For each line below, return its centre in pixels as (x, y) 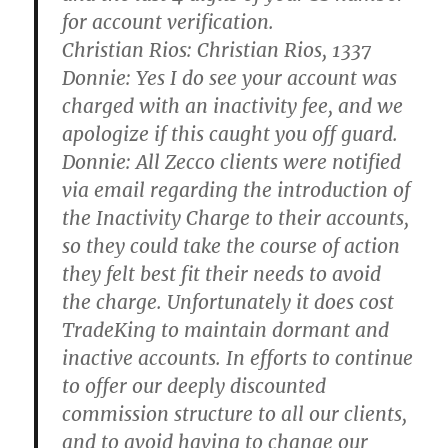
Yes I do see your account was (264, 78)
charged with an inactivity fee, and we (233, 106)
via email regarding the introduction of (236, 190)
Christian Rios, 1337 (282, 50)
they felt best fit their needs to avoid (222, 274)
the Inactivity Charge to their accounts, (236, 218)
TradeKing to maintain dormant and (226, 330)
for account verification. (168, 22)
